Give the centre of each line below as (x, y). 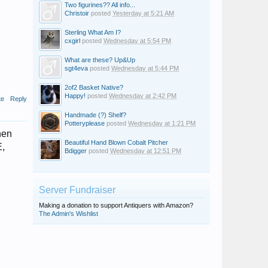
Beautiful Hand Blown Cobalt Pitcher (116, 142)
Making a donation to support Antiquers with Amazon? (116, 205)
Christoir (77, 13)
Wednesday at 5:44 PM (145, 68)
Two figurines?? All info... (100, 5)
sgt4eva (76, 68)
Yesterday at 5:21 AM (143, 13)
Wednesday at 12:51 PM (146, 151)
